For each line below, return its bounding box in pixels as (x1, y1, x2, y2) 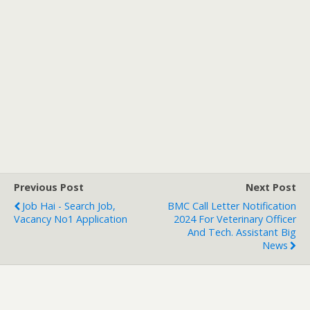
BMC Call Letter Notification (167, 199, 296, 213)
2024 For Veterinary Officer (174, 212, 296, 226)
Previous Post (14, 181, 84, 194)
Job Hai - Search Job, (22, 199, 116, 213)
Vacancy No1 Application (14, 212, 127, 226)
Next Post (246, 181, 296, 194)
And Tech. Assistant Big (188, 226, 296, 239)
